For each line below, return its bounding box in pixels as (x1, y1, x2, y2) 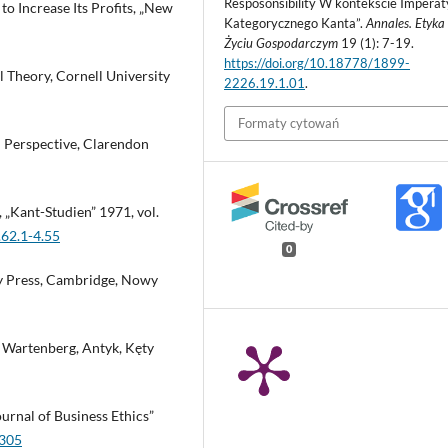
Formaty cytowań (238, 115, 340, 132)
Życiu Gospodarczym (224, 35, 339, 52)
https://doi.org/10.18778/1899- (224, 55, 411, 72)
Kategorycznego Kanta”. (224, 15, 367, 32)
